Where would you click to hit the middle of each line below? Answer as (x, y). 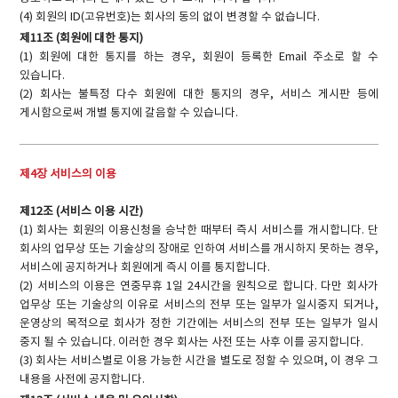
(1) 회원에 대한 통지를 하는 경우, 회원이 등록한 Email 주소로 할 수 (199, 57)
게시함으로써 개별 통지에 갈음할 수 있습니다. (129, 113)
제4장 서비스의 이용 (68, 175)
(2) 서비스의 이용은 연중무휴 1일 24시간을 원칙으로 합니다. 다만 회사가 (199, 287)
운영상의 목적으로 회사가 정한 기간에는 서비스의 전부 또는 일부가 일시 (199, 324)
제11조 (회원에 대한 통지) (82, 38)
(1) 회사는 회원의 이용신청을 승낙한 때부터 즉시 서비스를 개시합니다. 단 (199, 231)
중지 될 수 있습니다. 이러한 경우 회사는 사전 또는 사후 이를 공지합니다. (192, 343)
